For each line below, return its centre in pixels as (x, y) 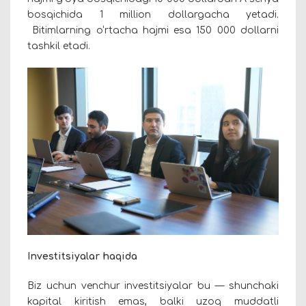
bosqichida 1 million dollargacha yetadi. (153, 14)
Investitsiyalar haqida (82, 257)
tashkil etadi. (59, 46)
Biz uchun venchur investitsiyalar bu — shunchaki (153, 286)
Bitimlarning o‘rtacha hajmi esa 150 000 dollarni (153, 30)
